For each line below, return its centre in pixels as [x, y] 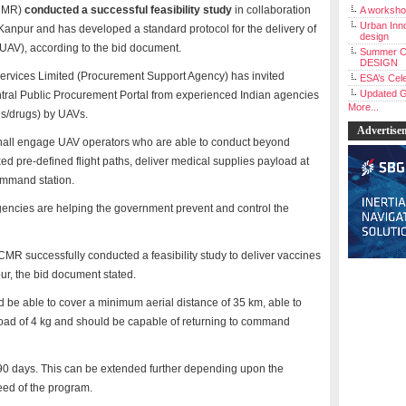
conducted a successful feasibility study [130, 10]
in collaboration [273, 10]
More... [363, 107]
